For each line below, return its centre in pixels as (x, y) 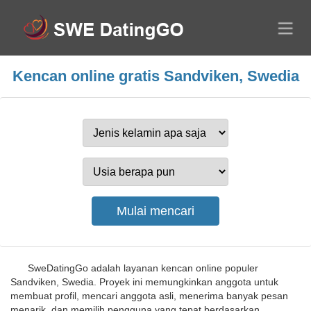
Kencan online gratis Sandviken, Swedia (155, 76)
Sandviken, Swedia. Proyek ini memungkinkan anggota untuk (144, 282)
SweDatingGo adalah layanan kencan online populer (143, 268)
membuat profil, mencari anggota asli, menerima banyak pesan (149, 296)
